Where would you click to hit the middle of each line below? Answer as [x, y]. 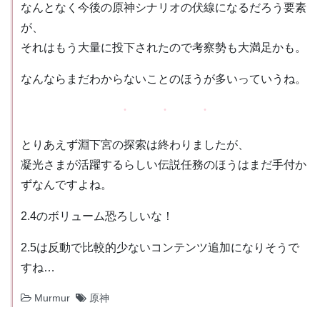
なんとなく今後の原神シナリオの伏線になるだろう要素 [164, 7]
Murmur [52, 298]
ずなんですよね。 [66, 185]
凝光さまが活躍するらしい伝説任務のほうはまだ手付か [164, 165]
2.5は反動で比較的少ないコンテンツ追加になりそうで [160, 247]
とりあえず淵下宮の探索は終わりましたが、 [135, 145]
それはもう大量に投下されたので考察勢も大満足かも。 [164, 47]
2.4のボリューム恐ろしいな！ [97, 216]
